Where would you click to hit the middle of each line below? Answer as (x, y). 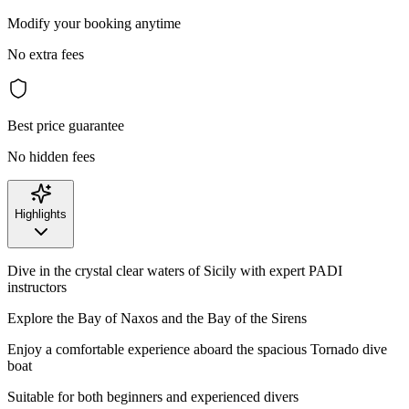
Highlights (41, 214)
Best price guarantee (66, 125)
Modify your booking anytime (94, 23)
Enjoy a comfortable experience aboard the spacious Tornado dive (197, 349)
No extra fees (46, 54)
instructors (37, 287)
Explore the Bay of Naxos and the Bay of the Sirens (157, 318)
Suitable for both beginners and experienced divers (153, 396)
